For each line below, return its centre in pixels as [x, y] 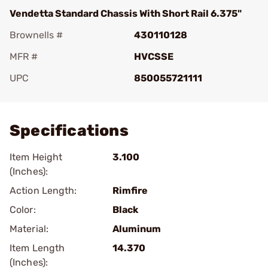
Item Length [37, 248]
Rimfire [130, 191]
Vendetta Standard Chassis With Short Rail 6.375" [126, 13]
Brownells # [36, 35]
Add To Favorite [62, 95]
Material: [29, 229]
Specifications [69, 131]
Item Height [36, 157]
